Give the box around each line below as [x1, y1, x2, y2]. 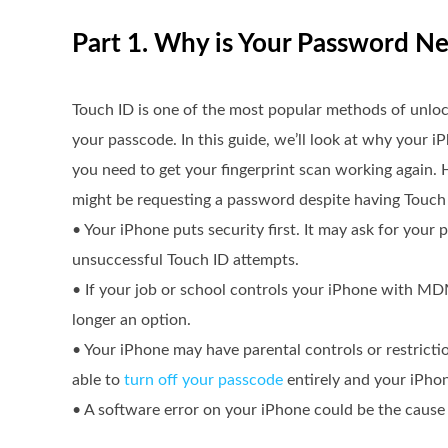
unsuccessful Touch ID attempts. [72, 252, 299, 268]
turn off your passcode [124, 372, 283, 388]
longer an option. [72, 312, 191, 328]
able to [72, 372, 124, 388]
